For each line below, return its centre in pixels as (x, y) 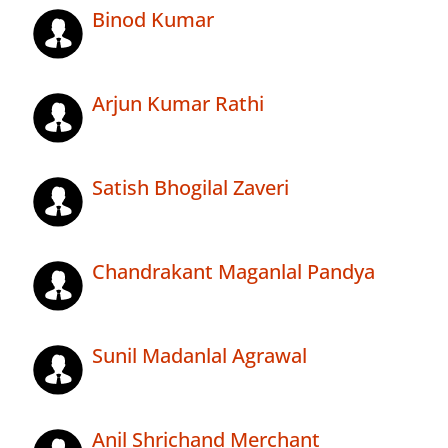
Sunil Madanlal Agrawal (199, 356)
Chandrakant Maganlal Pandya (233, 272)
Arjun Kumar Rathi (178, 104)
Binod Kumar (153, 20)
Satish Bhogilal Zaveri (190, 188)
